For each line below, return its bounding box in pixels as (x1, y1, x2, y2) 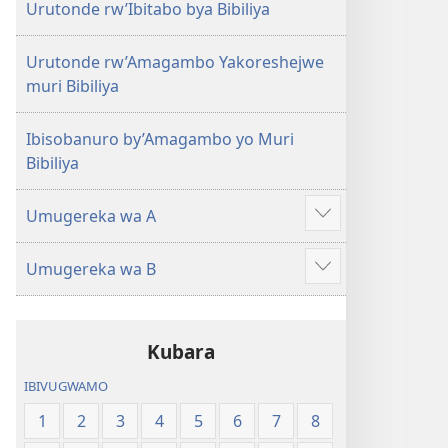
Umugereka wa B (26, 258, 156, 280)
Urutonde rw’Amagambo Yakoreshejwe (26, 51, 324, 73)
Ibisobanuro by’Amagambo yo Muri (26, 128, 294, 150)
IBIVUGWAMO (24, 377, 109, 396)
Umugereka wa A (26, 205, 156, 227)
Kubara (147, 338, 215, 365)
